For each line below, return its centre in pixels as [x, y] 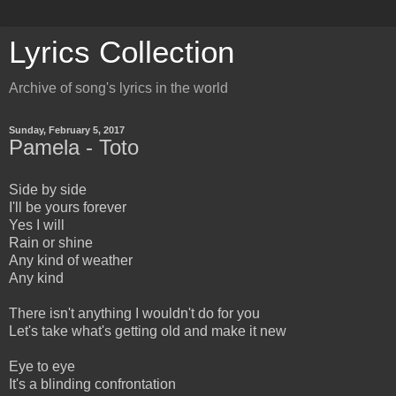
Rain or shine [51, 242]
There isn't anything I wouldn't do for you [134, 313]
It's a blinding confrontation [92, 384]
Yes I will [37, 225]
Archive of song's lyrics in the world [118, 88]
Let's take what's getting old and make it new [148, 331]
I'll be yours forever [68, 207]
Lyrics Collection [122, 52]
